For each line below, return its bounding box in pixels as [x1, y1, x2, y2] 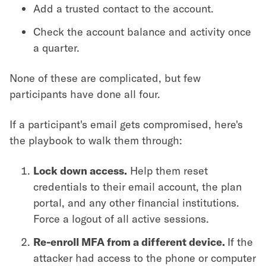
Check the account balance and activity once [33, 25, 251, 38]
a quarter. [33, 41, 80, 54]
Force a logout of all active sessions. [33, 212, 209, 225]
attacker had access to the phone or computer [33, 251, 256, 264]
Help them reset [127, 164, 208, 177]
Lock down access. [33, 164, 127, 177]
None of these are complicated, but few [9, 71, 201, 84]
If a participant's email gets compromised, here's [9, 118, 243, 131]
